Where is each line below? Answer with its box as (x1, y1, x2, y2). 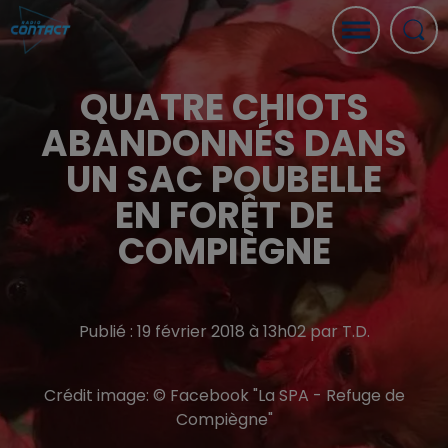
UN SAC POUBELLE (66, 154, 382, 205)
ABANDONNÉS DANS (41, 118, 407, 169)
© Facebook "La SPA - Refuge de (152, 384, 405, 407)
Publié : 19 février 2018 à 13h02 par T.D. (78, 320, 370, 343)
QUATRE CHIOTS (79, 82, 369, 133)
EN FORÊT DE (114, 190, 334, 241)
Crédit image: (43, 384, 153, 407)
